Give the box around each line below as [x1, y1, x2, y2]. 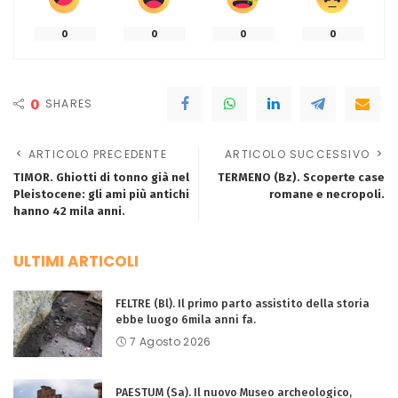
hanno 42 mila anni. [13, 204, 125, 219]
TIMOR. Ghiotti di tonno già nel [13, 171, 189, 185]
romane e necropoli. [269, 187, 385, 202]
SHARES [45, 96, 93, 112]
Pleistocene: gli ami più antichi [13, 187, 189, 202]
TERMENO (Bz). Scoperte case [218, 171, 385, 185]
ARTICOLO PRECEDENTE [28, 147, 167, 163]
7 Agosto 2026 [130, 334, 211, 350]
